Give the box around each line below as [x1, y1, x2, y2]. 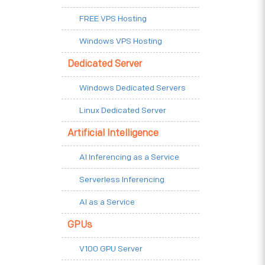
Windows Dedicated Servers [79, 82, 186, 93]
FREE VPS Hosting [79, 13, 147, 24]
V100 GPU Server [79, 243, 143, 254]
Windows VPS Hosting [79, 35, 162, 46]
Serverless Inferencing [79, 174, 164, 185]
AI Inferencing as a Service [79, 151, 179, 162]
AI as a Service [79, 196, 135, 207]
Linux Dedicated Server [79, 105, 166, 115]
